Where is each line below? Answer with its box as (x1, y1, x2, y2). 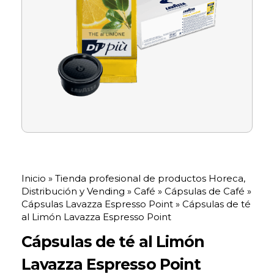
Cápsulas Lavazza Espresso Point (21, 198, 173, 210)
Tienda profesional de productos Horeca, (55, 172, 245, 184)
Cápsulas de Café (165, 185, 245, 197)
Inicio (21, 172, 46, 184)
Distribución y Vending (21, 185, 125, 197)
